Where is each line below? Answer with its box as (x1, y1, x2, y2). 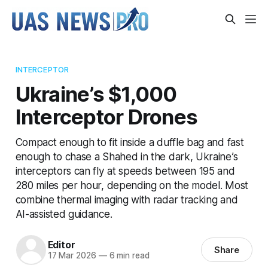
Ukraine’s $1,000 (15, 81, 177, 106)
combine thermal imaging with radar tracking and (15, 193, 238, 206)
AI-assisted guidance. (15, 207, 112, 220)
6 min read (106, 251, 150, 261)
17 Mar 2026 (47, 251, 96, 261)
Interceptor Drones (15, 103, 198, 129)
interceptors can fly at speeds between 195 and (15, 164, 235, 177)
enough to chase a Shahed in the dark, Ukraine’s (15, 150, 238, 163)
